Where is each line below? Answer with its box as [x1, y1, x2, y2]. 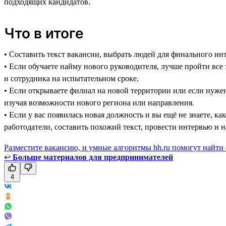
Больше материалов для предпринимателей [13, 152, 173, 161]
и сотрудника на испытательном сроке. [4, 74, 139, 83]
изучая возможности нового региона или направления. [4, 98, 194, 107]
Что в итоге [4, 24, 84, 42]
